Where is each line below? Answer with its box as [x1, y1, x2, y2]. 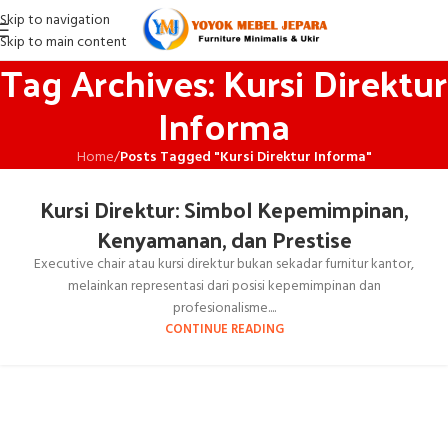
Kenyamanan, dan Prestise [96, 219, 352, 259]
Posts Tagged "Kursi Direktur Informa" [119, 146, 372, 169]
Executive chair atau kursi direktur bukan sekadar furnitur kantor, [34, 253, 414, 276]
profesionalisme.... [172, 297, 276, 320]
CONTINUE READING [164, 320, 284, 340]
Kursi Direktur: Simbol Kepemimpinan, [40, 189, 408, 229]
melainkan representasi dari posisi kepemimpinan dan [67, 275, 381, 298]
